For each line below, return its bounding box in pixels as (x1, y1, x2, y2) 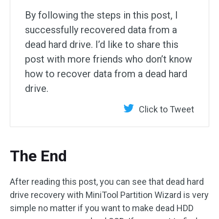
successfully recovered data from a (25, 24, 177, 36)
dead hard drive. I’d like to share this (25, 39, 178, 50)
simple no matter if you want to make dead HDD (10, 203, 194, 213)
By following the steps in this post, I (25, 9, 178, 21)
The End (10, 147, 67, 165)
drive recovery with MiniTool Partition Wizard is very (10, 190, 209, 200)
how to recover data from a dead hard (25, 68, 187, 80)
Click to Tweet (139, 104, 194, 114)
